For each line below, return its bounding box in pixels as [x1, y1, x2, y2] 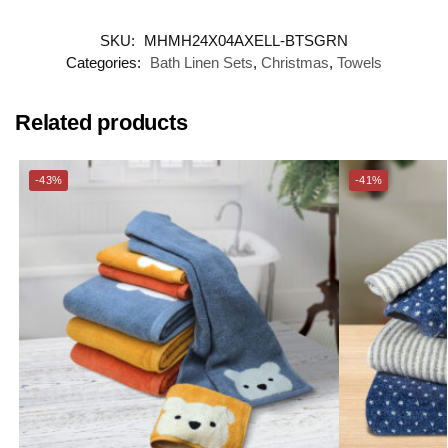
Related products [15, 110, 188, 136]
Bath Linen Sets [150, 54, 253, 72]
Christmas [261, 54, 329, 72]
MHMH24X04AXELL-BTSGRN [144, 32, 348, 50]
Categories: [66, 54, 145, 72]
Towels [337, 54, 382, 72]
